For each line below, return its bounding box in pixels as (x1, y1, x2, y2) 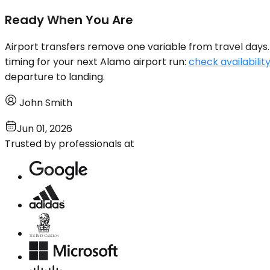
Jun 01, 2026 (17, 121, 72, 136)
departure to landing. (5, 69, 105, 84)
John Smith (19, 95, 72, 110)
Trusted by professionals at (5, 136, 134, 151)
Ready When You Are (5, 11, 133, 29)
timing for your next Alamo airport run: (5, 54, 189, 69)
